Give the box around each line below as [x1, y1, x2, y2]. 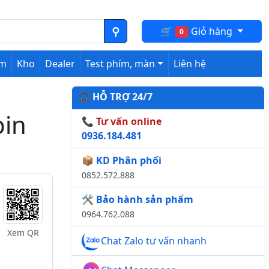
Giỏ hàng [190, 24, 232, 38]
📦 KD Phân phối [82, 154, 162, 167]
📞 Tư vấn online [82, 115, 162, 128]
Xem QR [7, 227, 39, 239]
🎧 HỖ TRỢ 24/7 [78, 90, 153, 103]
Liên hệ [174, 57, 207, 70]
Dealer [45, 57, 76, 70]
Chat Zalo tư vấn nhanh [101, 234, 207, 247]
